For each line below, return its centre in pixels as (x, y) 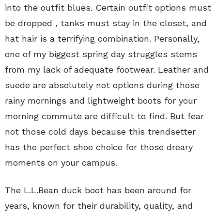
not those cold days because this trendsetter (100, 132)
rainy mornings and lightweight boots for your (101, 101)
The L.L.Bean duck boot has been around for (98, 190)
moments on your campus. (61, 163)
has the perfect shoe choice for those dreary (99, 147)
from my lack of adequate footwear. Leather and (107, 70)
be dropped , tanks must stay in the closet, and (106, 23)
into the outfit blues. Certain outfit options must (108, 8)
